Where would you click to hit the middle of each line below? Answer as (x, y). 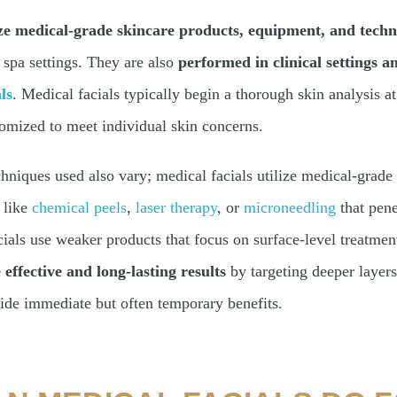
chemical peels (79, 208)
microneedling (292, 208)
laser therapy (176, 208)
